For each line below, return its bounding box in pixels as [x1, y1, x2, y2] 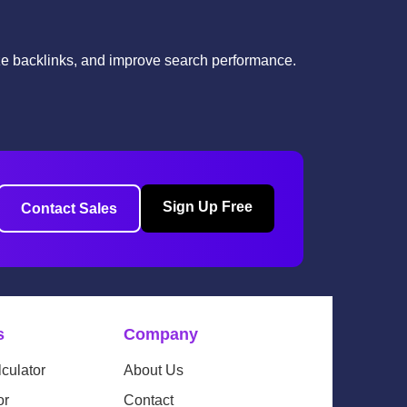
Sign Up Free [163, 199, 253, 215]
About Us [124, 362, 184, 378]
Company [124, 324, 199, 343]
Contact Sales [21, 201, 117, 217]
